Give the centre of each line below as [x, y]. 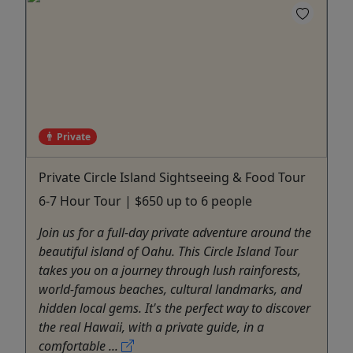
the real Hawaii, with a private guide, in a [151, 327]
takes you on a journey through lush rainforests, [170, 270]
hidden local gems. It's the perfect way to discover [175, 308]
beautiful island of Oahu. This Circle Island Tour [168, 251]
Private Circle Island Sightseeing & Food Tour [172, 177]
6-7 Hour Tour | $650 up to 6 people [145, 201]
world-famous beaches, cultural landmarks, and [170, 289]
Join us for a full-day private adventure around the [175, 232]
